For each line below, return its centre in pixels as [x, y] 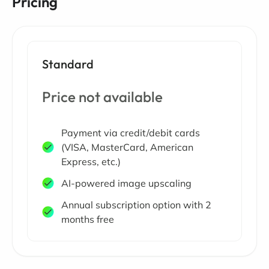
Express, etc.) [91, 161]
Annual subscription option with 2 [136, 204]
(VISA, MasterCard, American [127, 147]
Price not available [102, 96]
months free [88, 219]
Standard [68, 64]
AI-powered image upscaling [126, 183]
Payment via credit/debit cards [131, 132]
